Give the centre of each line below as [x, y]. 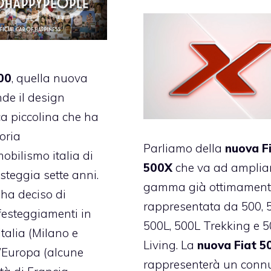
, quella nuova [49, 78]
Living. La [171, 245]
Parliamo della [184, 149]
